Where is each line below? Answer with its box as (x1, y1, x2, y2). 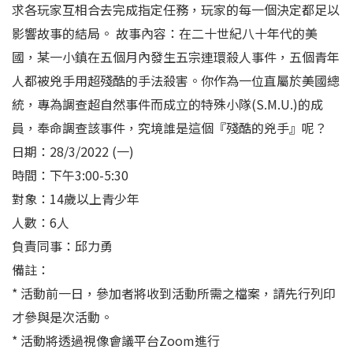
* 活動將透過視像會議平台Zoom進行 (12, 330, 220, 350)
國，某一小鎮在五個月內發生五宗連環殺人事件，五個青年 (12, 46, 340, 66)
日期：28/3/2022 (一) (12, 141, 134, 161)
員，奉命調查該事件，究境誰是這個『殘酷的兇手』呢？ (12, 117, 327, 137)
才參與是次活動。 (12, 307, 113, 326)
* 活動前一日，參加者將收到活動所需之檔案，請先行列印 (12, 283, 336, 303)
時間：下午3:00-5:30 (12, 165, 128, 184)
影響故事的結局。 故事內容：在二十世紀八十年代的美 (12, 23, 318, 43)
